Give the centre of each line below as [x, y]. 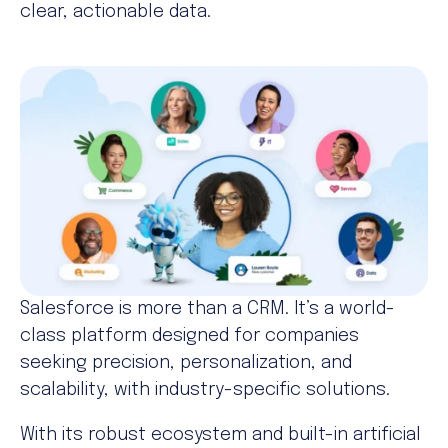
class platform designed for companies [189, 335]
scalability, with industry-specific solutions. [205, 389]
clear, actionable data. [115, 12]
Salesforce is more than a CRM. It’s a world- [207, 308]
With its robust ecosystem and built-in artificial [220, 434]
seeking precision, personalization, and [186, 362]
